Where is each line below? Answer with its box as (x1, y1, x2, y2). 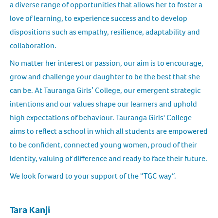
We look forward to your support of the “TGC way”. (10, 170, 176, 181)
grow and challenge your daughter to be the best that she (10, 71, 200, 82)
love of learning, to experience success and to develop (10, 13, 187, 23)
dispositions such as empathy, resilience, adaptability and (10, 26, 200, 37)
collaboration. (10, 40, 56, 51)
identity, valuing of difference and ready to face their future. (10, 153, 207, 163)
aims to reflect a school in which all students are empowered (10, 126, 208, 136)
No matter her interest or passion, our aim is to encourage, (10, 57, 203, 68)
